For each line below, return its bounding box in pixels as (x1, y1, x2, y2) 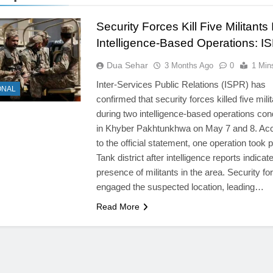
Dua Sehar (106, 60, 148, 70)
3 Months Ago (164, 60, 213, 70)
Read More (96, 201, 140, 211)
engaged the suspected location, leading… (96, 181, 264, 192)
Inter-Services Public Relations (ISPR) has (96, 79, 266, 90)
